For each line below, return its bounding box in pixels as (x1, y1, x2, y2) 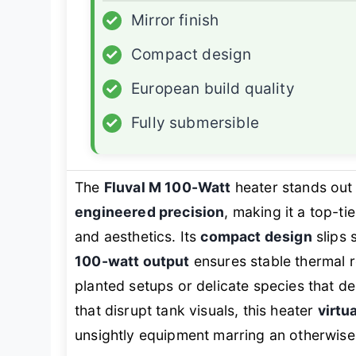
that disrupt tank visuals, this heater (75, 301, 318, 319)
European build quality (131, 79, 295, 98)
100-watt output (75, 252, 190, 269)
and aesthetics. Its (75, 227, 201, 245)
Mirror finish (131, 10, 219, 29)
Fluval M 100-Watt (103, 178, 231, 195)
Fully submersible (131, 113, 259, 132)
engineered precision (75, 203, 225, 220)
